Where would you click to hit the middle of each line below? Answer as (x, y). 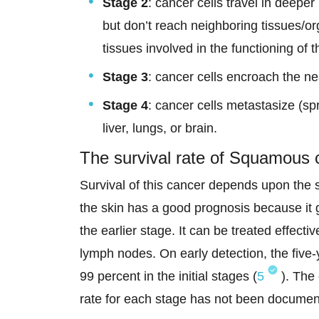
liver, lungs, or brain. (162, 129)
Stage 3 (125, 77)
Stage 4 (125, 106)
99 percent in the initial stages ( (168, 277)
